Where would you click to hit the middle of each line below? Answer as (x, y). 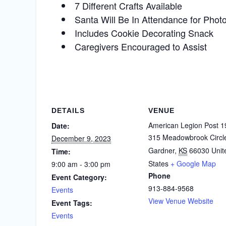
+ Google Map (193, 164)
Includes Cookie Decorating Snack (144, 33)
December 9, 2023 (81, 138)
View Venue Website (181, 201)
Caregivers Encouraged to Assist (141, 47)
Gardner (161, 151)
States (158, 164)
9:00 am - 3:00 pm (81, 164)
